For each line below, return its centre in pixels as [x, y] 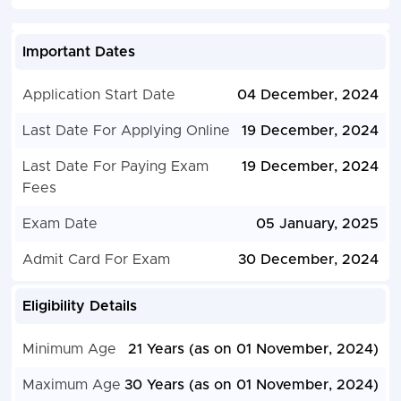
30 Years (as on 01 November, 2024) [252, 385]
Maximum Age [71, 385]
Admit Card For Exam [96, 260]
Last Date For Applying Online [126, 131]
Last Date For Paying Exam [115, 167]
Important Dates [78, 52]
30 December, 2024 [309, 260]
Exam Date [60, 224]
